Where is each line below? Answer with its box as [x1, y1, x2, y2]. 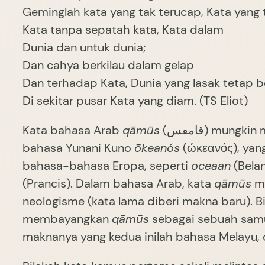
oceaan [191, 158, 231, 174]
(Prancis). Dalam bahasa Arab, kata [22, 176, 214, 192]
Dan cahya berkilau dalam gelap [22, 57, 194, 73]
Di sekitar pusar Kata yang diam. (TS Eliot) [22, 93, 248, 109]
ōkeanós [134, 140, 180, 156]
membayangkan [22, 211, 112, 227]
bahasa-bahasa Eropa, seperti [22, 158, 191, 174]
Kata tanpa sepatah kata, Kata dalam [22, 22, 224, 38]
